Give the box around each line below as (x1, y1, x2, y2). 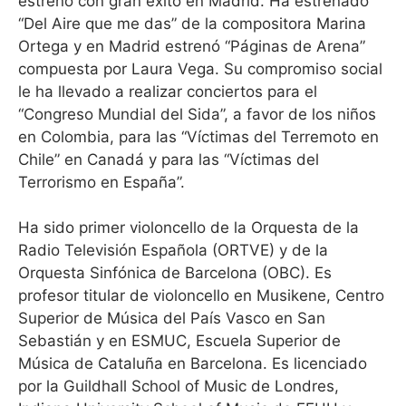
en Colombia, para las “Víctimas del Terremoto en (18, 127, 379, 146)
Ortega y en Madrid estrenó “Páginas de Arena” (18, 36, 365, 55)
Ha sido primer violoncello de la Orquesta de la (18, 218, 359, 237)
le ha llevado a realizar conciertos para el (18, 82, 317, 101)
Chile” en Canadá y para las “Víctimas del (18, 150, 319, 169)
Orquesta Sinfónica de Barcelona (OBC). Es (18, 264, 332, 282)
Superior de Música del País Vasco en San (18, 309, 325, 327)
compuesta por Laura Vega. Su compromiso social (18, 59, 382, 78)
